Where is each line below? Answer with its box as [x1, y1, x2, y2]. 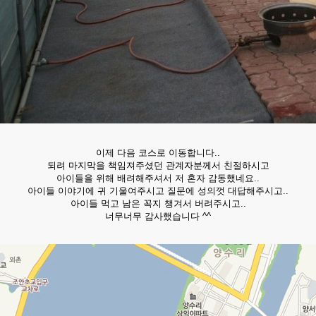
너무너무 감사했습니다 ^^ [105, 211, 211, 221]
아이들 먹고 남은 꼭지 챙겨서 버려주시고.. [70, 198, 246, 209]
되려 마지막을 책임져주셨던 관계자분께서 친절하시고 [47, 160, 269, 171]
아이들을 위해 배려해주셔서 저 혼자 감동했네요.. [56, 173, 260, 183]
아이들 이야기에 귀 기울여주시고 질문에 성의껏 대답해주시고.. [28, 186, 288, 196]
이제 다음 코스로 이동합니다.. [96, 147, 220, 158]
